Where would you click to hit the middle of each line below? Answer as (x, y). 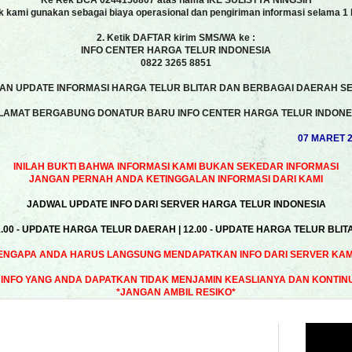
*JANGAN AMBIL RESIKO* (176, 292)
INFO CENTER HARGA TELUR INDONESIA (176, 50)
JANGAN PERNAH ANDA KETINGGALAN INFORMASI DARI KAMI (176, 179)
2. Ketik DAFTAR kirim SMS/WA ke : (176, 38)
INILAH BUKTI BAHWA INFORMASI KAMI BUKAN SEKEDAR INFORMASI (176, 167)
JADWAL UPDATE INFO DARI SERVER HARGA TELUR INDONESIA (176, 204)
